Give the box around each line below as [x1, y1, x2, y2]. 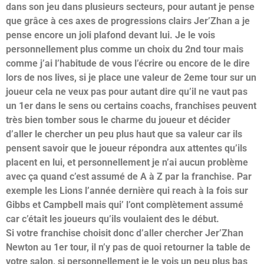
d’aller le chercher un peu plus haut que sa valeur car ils [6, 128, 242, 140]
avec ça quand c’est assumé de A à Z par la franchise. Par [6, 171, 252, 183]
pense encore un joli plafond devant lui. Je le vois [6, 29, 215, 41]
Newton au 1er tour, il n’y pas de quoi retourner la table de [6, 242, 250, 253]
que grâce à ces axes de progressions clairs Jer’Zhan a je [6, 15, 250, 27]
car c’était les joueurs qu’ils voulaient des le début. [6, 213, 219, 225]
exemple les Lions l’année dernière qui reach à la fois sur [6, 185, 248, 197]
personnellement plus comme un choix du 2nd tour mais [6, 44, 243, 55]
